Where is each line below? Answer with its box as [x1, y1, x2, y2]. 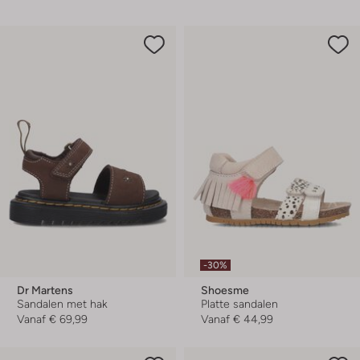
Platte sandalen [201, 297, 278, 310]
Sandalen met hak [17, 297, 108, 310]
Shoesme [201, 284, 249, 297]
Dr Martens [17, 284, 73, 297]
